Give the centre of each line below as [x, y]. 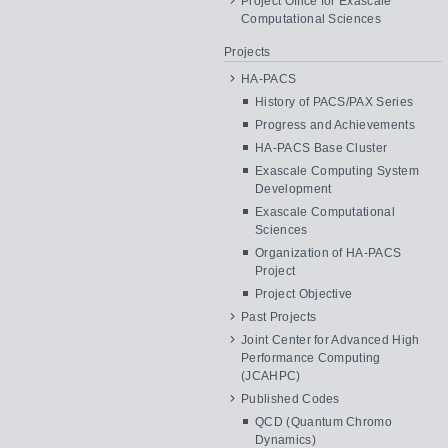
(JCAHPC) [271, 376]
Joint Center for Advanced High [330, 340]
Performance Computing [311, 358]
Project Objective [304, 294]
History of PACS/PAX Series [334, 102]
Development [293, 189]
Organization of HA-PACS [328, 253]
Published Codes [290, 399]
